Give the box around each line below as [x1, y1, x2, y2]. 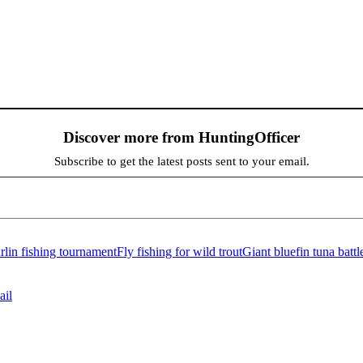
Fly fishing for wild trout [117, 244, 242, 258]
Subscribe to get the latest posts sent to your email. [53, 154, 310, 168]
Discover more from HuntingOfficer [63, 128, 300, 146]
